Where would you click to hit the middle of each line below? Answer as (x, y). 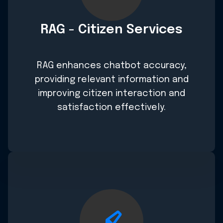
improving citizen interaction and (111, 94)
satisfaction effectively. (111, 108)
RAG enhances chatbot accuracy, (111, 66)
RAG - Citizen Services (111, 30)
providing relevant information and (111, 80)
